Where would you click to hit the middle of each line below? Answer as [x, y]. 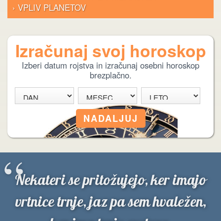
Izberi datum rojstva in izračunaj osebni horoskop [110, 65]
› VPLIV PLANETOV [49, 8]
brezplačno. [110, 75]
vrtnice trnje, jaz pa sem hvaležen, [110, 202]
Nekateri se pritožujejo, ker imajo [110, 181]
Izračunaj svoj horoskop [110, 51]
